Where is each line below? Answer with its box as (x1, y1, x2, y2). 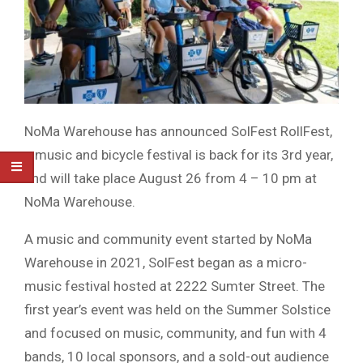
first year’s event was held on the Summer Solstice (24, 301, 331, 318)
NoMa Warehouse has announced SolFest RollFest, (24, 123, 332, 140)
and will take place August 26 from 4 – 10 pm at (24, 170, 317, 187)
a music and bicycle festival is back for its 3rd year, (24, 147, 333, 164)
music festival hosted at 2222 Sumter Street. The (24, 278, 325, 295)
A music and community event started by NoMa (24, 231, 312, 248)
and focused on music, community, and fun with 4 (24, 325, 327, 342)
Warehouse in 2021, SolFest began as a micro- (24, 254, 307, 271)
